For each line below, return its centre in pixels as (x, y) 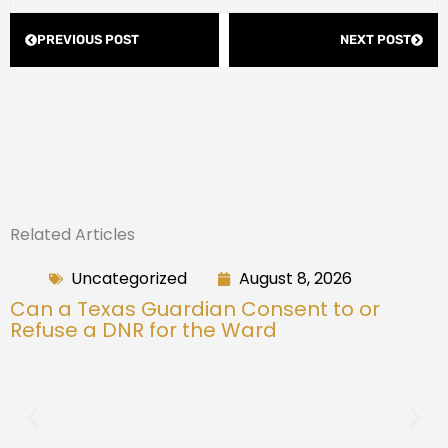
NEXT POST (375, 39)
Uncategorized (129, 278)
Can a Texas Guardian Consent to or (195, 308)
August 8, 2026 (295, 278)
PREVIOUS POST (88, 39)
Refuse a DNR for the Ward (143, 329)
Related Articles (72, 234)
